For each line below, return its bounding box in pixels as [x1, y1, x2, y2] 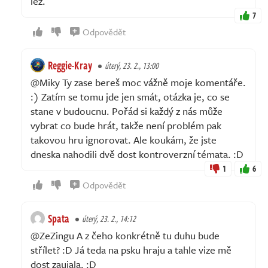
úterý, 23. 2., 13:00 [105, 59, 159, 72]
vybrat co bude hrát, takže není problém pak [31, 117, 221, 133]
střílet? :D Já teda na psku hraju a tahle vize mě [31, 242, 232, 257]
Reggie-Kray [48, 57, 92, 73]
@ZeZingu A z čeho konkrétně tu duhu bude [31, 227, 220, 243]
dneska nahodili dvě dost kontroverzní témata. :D [31, 146, 243, 162]
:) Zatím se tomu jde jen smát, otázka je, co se [31, 89, 230, 104]
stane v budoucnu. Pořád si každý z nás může [31, 103, 223, 118]
